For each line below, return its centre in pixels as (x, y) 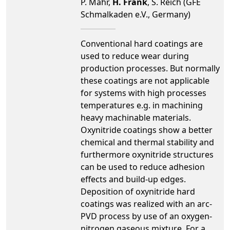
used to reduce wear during (135, 56)
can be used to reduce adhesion (143, 167)
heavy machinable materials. (136, 118)
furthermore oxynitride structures (147, 155)
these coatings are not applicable (145, 81)
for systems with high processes (143, 93)
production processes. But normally (150, 68)
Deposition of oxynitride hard (138, 191)
